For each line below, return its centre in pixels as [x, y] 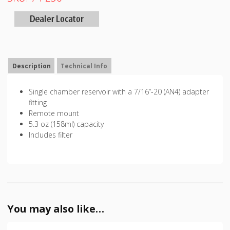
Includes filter [51, 135]
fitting [38, 103]
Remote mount [54, 113]
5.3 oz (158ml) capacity [66, 124]
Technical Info [84, 66]
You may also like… [56, 208]
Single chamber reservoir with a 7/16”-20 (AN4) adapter [119, 92]
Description [31, 66]
